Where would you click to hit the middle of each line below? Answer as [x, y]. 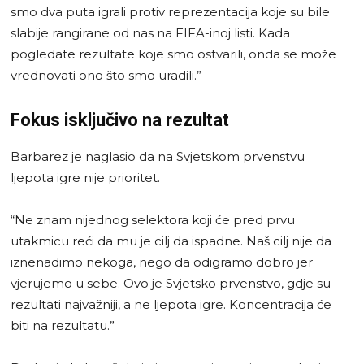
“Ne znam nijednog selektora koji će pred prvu [153, 219]
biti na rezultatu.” [63, 325]
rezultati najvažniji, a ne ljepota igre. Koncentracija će [171, 304]
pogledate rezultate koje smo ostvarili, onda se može [173, 54]
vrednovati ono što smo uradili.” [106, 75]
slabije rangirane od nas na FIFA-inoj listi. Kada [150, 32]
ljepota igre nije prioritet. [85, 177]
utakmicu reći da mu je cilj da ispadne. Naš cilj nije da [171, 240]
